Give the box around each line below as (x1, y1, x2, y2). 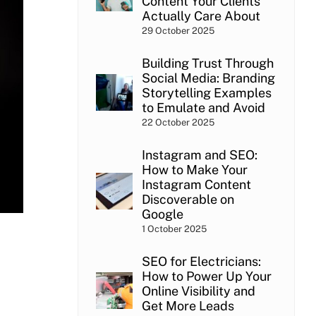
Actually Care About (141, 8, 260, 23)
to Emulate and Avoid (141, 99, 265, 115)
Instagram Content (141, 176, 251, 192)
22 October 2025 (141, 116, 214, 128)
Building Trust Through (141, 55, 274, 71)
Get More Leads (141, 298, 234, 313)
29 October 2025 (141, 25, 214, 36)
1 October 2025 (141, 223, 207, 234)
